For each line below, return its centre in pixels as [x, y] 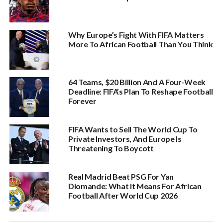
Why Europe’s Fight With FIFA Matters [136, 35]
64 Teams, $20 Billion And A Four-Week [137, 82]
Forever [82, 101]
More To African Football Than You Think [140, 44]
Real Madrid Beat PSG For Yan [121, 176]
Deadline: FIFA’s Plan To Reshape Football [140, 91]
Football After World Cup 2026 [123, 195]
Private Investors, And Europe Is [125, 139]
